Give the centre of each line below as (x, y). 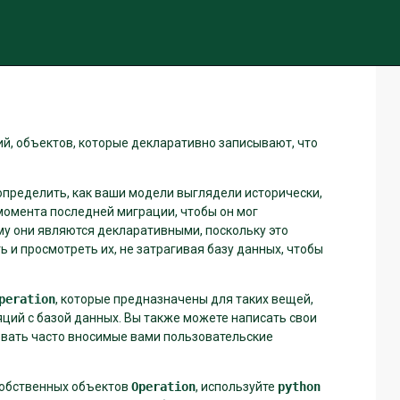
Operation (163, 386)
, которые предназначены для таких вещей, (184, 299)
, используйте (237, 386)
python (299, 386)
